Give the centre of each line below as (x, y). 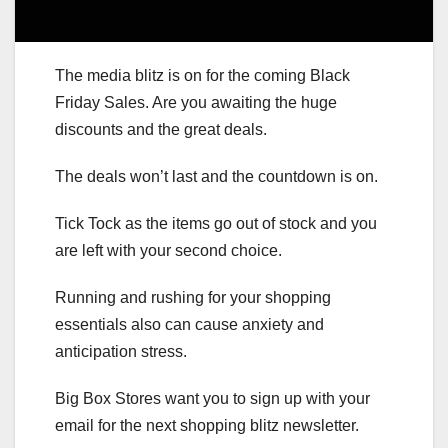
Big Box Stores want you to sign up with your (212, 398)
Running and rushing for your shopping (193, 297)
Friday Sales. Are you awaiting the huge (196, 102)
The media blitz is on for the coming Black (202, 75)
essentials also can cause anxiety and (189, 324)
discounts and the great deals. (161, 129)
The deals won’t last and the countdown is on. (216, 176)
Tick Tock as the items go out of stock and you (216, 223)
